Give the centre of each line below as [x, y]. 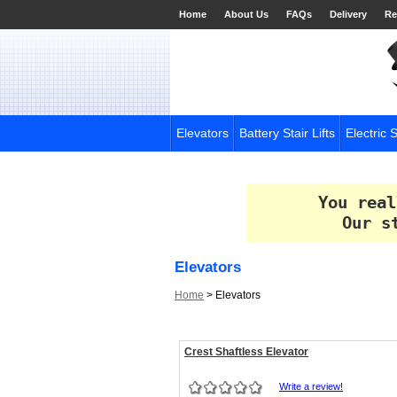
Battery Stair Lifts [287, 133]
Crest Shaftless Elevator [246, 352]
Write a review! [311, 386]
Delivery [348, 14]
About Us [246, 14]
